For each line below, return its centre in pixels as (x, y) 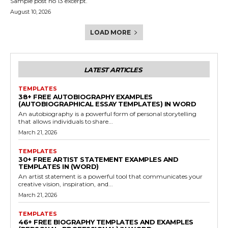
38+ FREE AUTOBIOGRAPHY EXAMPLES (85, 96)
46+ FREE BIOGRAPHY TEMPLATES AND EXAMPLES (106, 222)
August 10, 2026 (31, 11)
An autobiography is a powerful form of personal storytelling (107, 113)
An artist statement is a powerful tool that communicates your (110, 176)
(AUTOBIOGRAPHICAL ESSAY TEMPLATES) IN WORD (107, 104)
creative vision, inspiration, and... (66, 184)
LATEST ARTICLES (113, 69)
